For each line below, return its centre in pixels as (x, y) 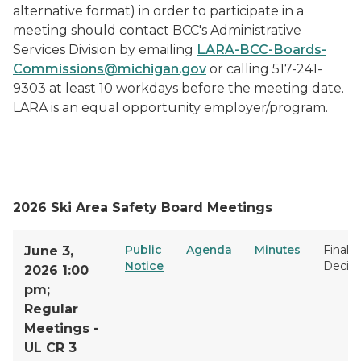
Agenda (209, 250)
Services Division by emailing (105, 50)
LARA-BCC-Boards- (261, 50)
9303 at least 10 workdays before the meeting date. (178, 88)
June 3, (49, 251)
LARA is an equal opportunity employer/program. (170, 108)
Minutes (278, 250)
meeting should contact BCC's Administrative (157, 30)
